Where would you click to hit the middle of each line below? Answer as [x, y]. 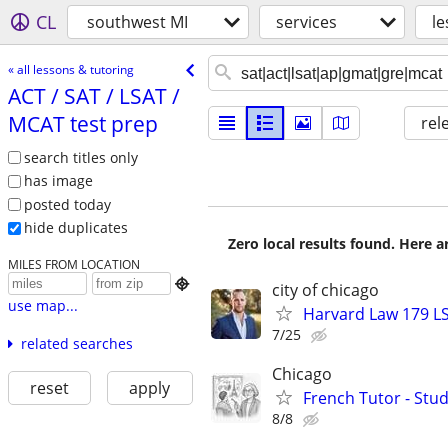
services [306, 22]
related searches [76, 344]
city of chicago [325, 290]
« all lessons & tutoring [70, 69]
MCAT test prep [82, 123]
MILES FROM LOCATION [73, 264]
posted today [67, 204]
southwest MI [137, 22]
